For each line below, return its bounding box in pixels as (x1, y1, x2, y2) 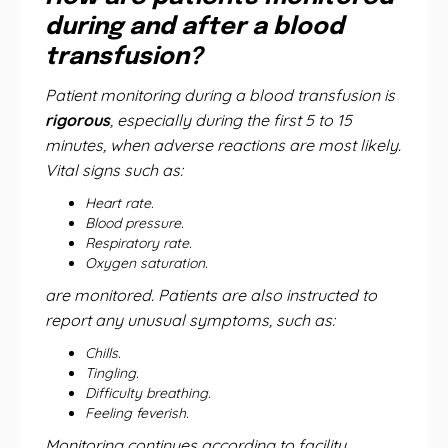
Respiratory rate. (85, 234, 192, 252)
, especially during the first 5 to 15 (110, 110, 352, 130)
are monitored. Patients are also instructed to (45, 285, 377, 305)
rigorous (45, 110, 110, 130)
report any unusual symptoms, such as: (45, 310, 335, 330)
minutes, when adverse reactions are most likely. (45, 135, 401, 155)
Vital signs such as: (45, 160, 183, 180)
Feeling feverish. (85, 404, 189, 422)
